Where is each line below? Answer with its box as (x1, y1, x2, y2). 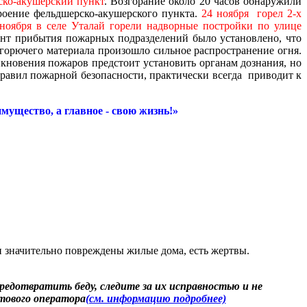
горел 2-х (256, 7, 302, 19)
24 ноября (201, 7, 249, 19)
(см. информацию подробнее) (85, 292, 226, 304)
